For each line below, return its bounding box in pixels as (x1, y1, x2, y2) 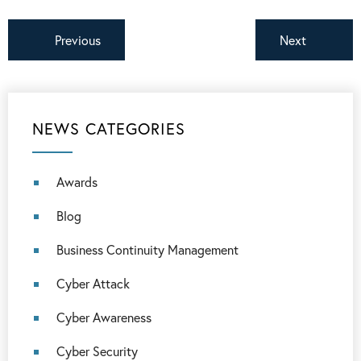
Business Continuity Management (56, 241, 239, 258)
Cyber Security (56, 342, 138, 359)
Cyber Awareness (56, 309, 151, 326)
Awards (56, 173, 98, 190)
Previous (55, 31, 101, 48)
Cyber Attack (56, 275, 130, 292)
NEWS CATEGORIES (32, 118, 185, 139)
